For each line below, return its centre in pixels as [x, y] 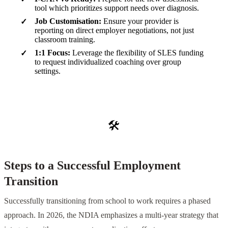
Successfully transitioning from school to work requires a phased [107, 201]
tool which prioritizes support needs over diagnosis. [117, 8]
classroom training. [65, 39]
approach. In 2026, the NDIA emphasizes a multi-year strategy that [111, 215]
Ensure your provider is [140, 21]
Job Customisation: [68, 21]
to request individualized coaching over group [108, 62]
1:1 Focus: [52, 52]
